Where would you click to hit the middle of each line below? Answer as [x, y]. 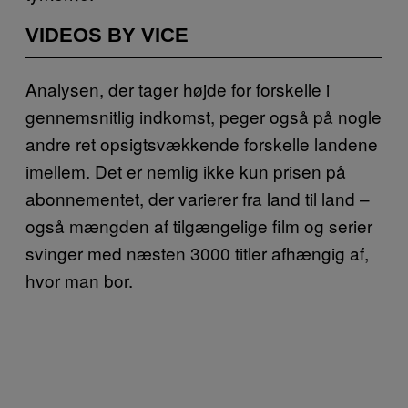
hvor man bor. [79, 280]
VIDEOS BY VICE [107, 35]
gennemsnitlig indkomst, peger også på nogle [204, 116]
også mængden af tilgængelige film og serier [199, 225]
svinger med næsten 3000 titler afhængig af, [197, 252]
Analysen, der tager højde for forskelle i [178, 88]
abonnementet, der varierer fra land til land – [198, 198]
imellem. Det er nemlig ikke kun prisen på [186, 170]
